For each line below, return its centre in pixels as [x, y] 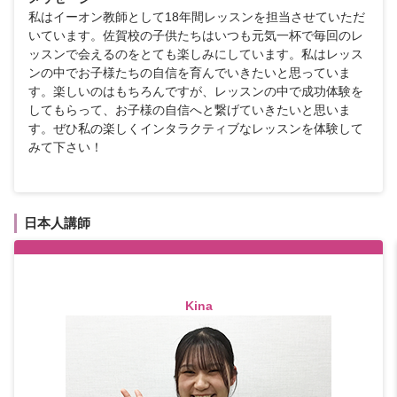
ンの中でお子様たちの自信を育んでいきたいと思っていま [190, 73]
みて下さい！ [66, 147]
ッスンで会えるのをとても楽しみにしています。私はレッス [196, 54]
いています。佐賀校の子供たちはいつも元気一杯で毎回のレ [196, 35]
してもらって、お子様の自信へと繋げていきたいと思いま [190, 110]
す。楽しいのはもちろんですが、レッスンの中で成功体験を [196, 91]
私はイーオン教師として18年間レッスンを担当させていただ [197, 17]
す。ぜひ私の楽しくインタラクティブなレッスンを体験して [196, 128]
